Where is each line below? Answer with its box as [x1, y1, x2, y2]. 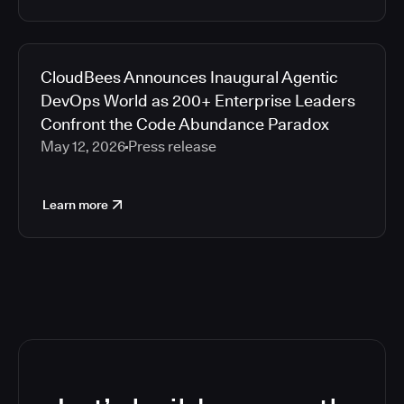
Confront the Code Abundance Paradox [41, 115, 329, 133]
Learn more [42, 197, 108, 212]
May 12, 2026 [41, 138, 125, 155]
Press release [128, 138, 216, 155]
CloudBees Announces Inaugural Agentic [41, 68, 338, 87]
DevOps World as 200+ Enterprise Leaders [41, 91, 355, 110]
